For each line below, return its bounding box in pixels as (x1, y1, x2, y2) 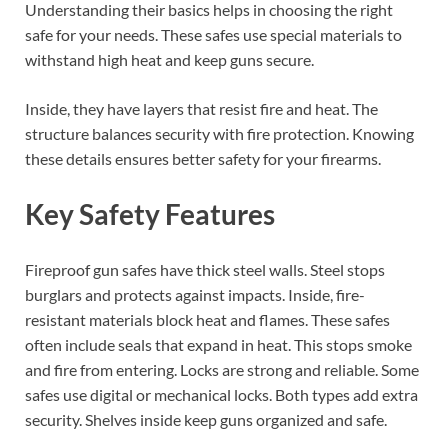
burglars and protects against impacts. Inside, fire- (25, 285, 365, 305)
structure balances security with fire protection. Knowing (25, 123, 414, 143)
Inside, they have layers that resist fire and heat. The (25, 98, 378, 118)
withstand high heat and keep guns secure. (25, 49, 314, 69)
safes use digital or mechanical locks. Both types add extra (25, 385, 418, 405)
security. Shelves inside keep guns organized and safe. (25, 410, 387, 430)
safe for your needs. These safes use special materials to (25, 24, 402, 44)
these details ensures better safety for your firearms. (25, 148, 381, 168)
